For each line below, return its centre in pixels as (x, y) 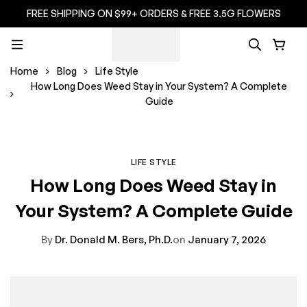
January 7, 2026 (226, 240)
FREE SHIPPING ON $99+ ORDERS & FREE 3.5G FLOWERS (153, 13)
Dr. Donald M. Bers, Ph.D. (113, 240)
